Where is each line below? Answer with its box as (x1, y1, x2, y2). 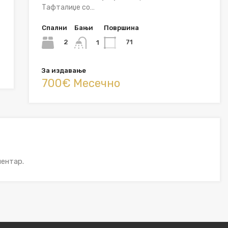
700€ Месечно (41, 76, 120, 90)
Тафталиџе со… (41, 3, 95, 12)
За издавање (41, 66, 86, 74)
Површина (103, 23, 139, 32)
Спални (41, 23, 67, 32)
